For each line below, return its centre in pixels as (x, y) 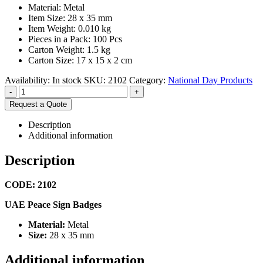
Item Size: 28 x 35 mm (70, 18)
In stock (67, 80)
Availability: (28, 80)
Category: (149, 80)
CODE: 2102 (31, 185)
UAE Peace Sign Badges (53, 205)
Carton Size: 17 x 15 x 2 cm (80, 60)
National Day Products (210, 80)
